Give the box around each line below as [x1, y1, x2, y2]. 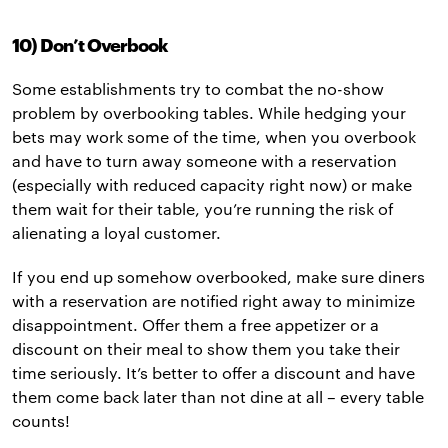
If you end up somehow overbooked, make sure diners [12, 267, 425, 287]
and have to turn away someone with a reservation [12, 151, 397, 171]
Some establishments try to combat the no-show [12, 79, 384, 99]
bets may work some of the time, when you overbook [12, 127, 416, 147]
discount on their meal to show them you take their [12, 339, 400, 359]
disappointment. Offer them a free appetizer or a [12, 315, 379, 335]
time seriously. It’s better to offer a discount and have [12, 363, 415, 383]
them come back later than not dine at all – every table [12, 387, 424, 407]
